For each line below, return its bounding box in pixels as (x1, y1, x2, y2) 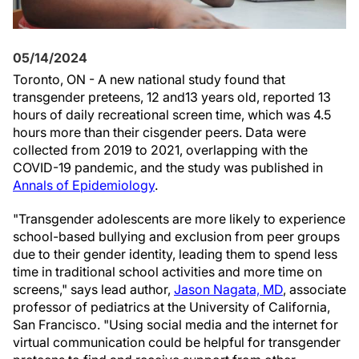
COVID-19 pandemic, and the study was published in (13, 159, 323, 175)
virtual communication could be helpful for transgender (13, 334, 341, 350)
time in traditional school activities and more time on (13, 264, 322, 280)
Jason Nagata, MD (174, 281, 283, 297)
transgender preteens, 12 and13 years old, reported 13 (13, 89, 331, 105)
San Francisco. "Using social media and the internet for (13, 317, 338, 333)
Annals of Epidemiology (13, 177, 155, 193)
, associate (283, 281, 346, 297)
